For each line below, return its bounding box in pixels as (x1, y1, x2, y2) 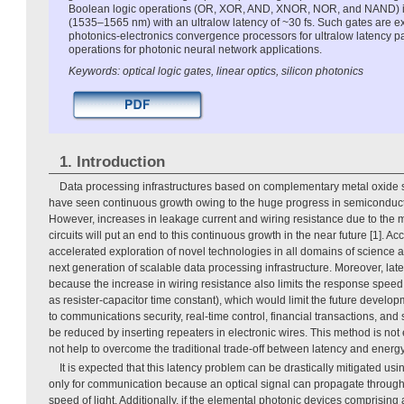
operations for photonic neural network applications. (69, 42, 322, 56)
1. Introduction (59, 152, 165, 170)
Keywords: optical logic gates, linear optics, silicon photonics (69, 64, 363, 78)
